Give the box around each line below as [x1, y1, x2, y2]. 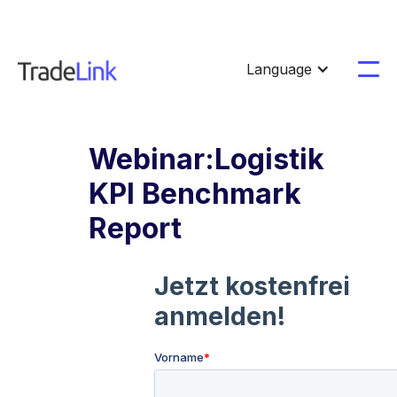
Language [246, 60, 312, 78]
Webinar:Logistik [89, 142, 324, 176]
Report [89, 211, 182, 245]
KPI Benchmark [89, 176, 301, 211]
